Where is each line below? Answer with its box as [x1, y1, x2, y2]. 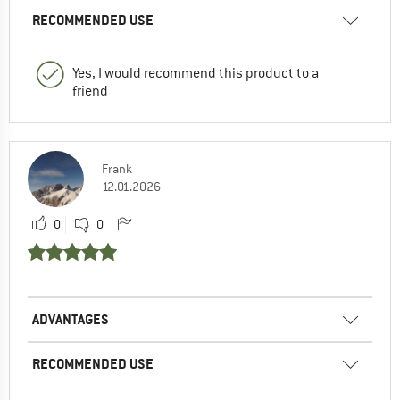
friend [72, 82, 108, 101]
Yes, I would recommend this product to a [72, 64, 319, 83]
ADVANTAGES [32, 310, 109, 329]
